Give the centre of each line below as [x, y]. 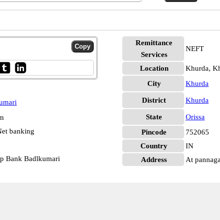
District [154, 100]
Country [154, 146]
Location [154, 68]
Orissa [195, 117]
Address [154, 160]
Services [154, 55]
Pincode [154, 132]
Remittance [154, 43]
